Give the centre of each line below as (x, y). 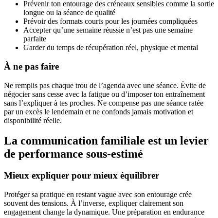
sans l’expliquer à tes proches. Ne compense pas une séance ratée (104, 103)
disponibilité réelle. (33, 120)
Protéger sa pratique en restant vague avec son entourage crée (98, 195)
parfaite (35, 39)
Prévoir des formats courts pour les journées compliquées (110, 21)
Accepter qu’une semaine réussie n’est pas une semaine (108, 30)
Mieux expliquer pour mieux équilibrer (82, 176)
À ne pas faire (31, 66)
